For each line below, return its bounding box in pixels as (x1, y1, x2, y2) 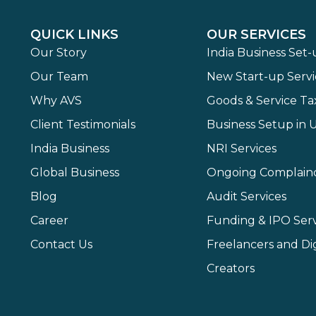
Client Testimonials (30, 117, 135, 131)
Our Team (30, 69, 88, 83)
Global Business (30, 165, 119, 179)
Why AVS (30, 93, 82, 107)
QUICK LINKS (30, 26, 119, 42)
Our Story (30, 45, 87, 59)
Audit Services (207, 189, 287, 203)
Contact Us (30, 237, 92, 251)
